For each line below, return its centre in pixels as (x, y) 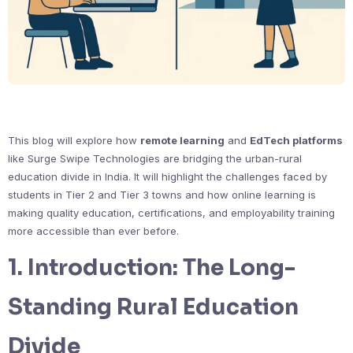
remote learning (182, 140)
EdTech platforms (296, 140)
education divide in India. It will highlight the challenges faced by (167, 176)
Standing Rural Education (153, 307)
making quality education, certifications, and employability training (171, 212)
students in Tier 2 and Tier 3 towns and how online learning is (162, 194)
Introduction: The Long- (162, 267)
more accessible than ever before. (93, 230)
